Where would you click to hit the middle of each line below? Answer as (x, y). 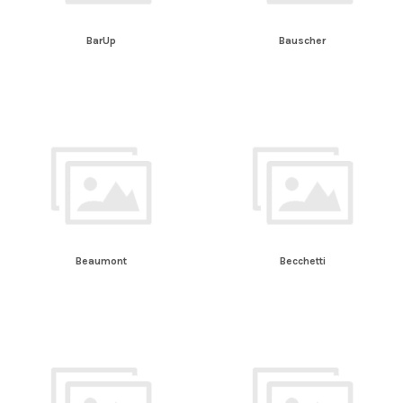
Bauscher (302, 41)
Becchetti (302, 260)
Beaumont (101, 260)
